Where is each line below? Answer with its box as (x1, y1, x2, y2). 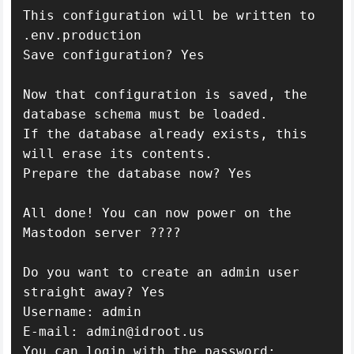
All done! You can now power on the (23, 205, 292, 220)
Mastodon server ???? (23, 224, 182, 240)
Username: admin (23, 303, 142, 319)
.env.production (23, 27, 142, 43)
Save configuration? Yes (23, 47, 205, 62)
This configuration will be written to (23, 7, 316, 23)
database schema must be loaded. (23, 106, 269, 122)
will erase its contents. (23, 145, 213, 161)
